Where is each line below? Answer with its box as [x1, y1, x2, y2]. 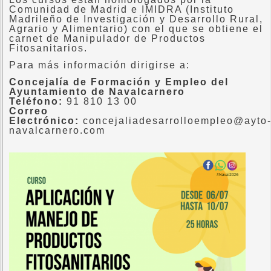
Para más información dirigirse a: [9, 60, 190, 71]
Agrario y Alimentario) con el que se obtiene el [9, 24, 263, 34]
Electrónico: [9, 116, 83, 126]
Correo [9, 106, 48, 117]
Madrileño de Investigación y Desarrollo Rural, [9, 14, 263, 25]
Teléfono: [9, 96, 63, 107]
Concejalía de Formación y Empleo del [9, 77, 229, 88]
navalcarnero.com [9, 125, 105, 136]
